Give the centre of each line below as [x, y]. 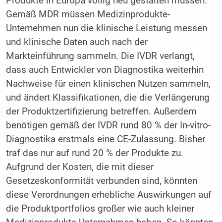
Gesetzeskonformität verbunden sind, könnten [101, 181]
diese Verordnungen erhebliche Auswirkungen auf [109, 195]
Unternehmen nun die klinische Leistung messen [106, 28]
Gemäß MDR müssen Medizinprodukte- [88, 15]
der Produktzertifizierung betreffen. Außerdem [101, 112]
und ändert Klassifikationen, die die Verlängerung [108, 98]
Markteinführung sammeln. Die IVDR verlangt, [100, 56]
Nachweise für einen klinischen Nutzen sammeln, [108, 84]
